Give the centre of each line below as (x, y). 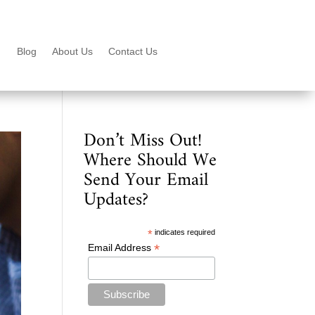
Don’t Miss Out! (143, 141)
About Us (73, 51)
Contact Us (133, 51)
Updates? (116, 200)
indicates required (184, 232)
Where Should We (150, 160)
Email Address (121, 247)
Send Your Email (146, 180)
